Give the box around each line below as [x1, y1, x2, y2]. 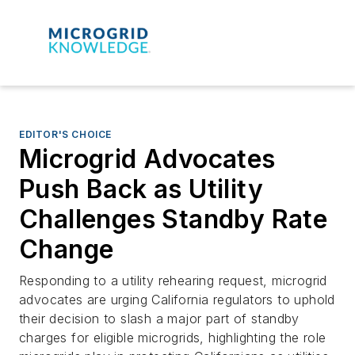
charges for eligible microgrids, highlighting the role [19, 329, 326, 345]
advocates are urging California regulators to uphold [19, 291, 335, 307]
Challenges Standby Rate [19, 203, 328, 235]
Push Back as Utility [19, 173, 263, 204]
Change [19, 233, 114, 265]
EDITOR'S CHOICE [19, 128, 112, 140]
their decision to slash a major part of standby [19, 310, 300, 326]
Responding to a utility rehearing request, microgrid [19, 272, 327, 288]
